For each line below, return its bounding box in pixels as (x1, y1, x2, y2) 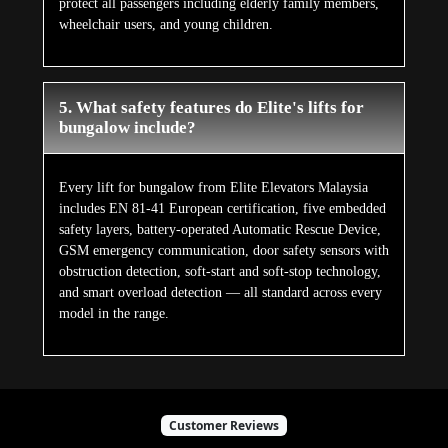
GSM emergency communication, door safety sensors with (58, 243, 389, 259)
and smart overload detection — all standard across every (58, 285, 382, 301)
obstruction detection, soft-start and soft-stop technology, (58, 264, 381, 280)
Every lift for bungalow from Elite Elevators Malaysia (58, 180, 368, 196)
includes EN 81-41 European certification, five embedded (58, 201, 386, 217)
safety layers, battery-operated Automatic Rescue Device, (58, 222, 381, 238)
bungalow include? (58, 118, 196, 138)
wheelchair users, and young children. (58, 17, 273, 33)
